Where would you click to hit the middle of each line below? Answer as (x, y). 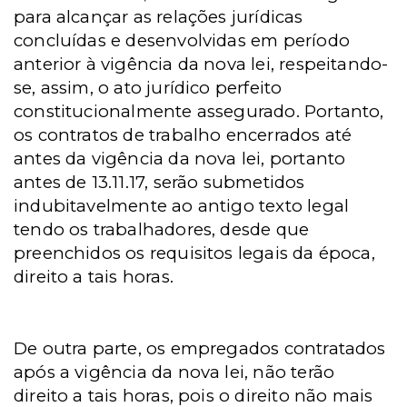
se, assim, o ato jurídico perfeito (148, 88)
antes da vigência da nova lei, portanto (180, 159)
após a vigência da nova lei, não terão (174, 372)
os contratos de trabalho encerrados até (183, 135)
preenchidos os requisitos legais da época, (194, 253)
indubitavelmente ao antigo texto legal (182, 206)
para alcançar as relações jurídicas (159, 17)
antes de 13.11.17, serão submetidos (159, 182)
